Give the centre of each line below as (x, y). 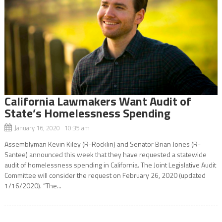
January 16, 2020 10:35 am (52, 128)
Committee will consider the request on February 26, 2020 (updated (105, 175)
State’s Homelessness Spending (87, 113)
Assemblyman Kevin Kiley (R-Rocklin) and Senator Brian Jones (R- (102, 144)
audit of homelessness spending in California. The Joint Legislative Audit (110, 165)
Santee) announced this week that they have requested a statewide (105, 154)
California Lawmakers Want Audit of (98, 101)
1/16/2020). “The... (33, 185)
